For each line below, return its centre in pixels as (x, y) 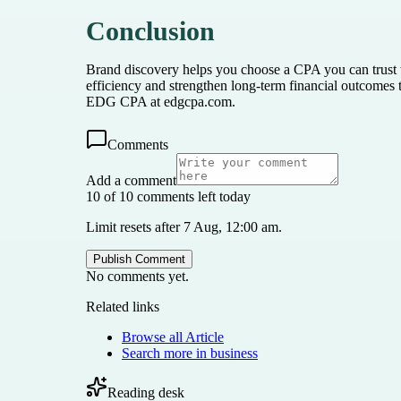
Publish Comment (139, 259)
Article (205, 337)
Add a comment (131, 180)
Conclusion (150, 31)
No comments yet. (137, 276)
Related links (123, 306)
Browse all (154, 337)
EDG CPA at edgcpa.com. (161, 101)
